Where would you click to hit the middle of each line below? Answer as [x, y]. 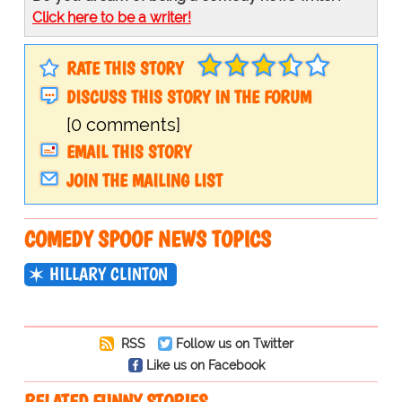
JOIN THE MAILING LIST [144, 181]
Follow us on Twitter [234, 344]
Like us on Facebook [205, 365]
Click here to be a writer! [111, 17]
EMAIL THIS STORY [128, 152]
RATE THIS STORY [124, 68]
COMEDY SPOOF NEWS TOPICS [147, 239]
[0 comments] [123, 125]
